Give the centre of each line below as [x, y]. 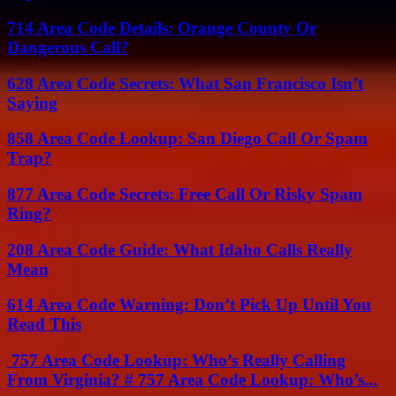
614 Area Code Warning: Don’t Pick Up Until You [189, 305]
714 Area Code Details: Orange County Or [162, 27]
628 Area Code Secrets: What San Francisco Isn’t [185, 83]
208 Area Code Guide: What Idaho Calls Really [180, 249]
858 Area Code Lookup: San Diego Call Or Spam [187, 139]
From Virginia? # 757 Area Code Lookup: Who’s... [192, 380]
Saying [32, 103]
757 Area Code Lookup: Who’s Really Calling [176, 361]
